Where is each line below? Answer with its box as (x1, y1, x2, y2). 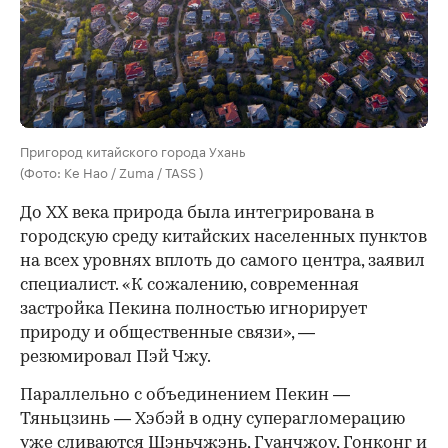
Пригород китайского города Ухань (20, 139, 245, 160)
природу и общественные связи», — (20, 324, 315, 342)
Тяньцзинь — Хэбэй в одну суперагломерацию (20, 410, 405, 428)
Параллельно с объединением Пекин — (20, 386, 350, 404)
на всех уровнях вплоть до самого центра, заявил (20, 252, 425, 270)
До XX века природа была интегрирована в (20, 204, 374, 222)
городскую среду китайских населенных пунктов (20, 228, 427, 246)
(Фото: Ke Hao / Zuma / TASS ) (20, 160, 203, 181)
